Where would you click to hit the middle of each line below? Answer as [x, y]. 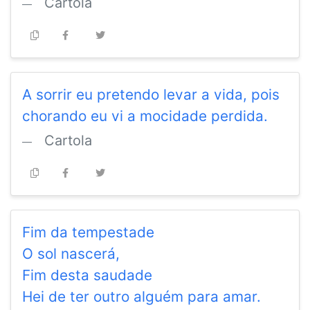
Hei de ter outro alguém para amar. [142, 297]
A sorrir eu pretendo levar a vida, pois [151, 95]
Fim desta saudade [87, 275]
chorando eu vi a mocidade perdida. [145, 116]
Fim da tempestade [88, 232]
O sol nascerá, [71, 254]
